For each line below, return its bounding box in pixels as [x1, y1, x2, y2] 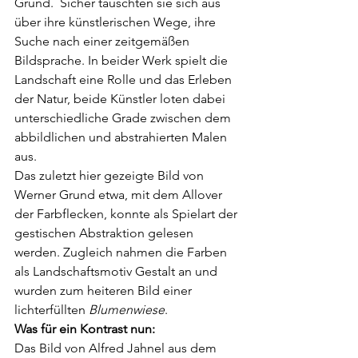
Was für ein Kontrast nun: [14, 320, 155, 336]
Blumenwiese [89, 301, 165, 317]
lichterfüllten [14, 301, 89, 317]
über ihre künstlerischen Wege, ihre [14, 14, 219, 30]
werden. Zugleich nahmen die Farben [14, 244, 230, 260]
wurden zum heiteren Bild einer [14, 282, 195, 298]
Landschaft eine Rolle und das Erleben [14, 71, 235, 87]
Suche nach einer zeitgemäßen [14, 33, 193, 49]
